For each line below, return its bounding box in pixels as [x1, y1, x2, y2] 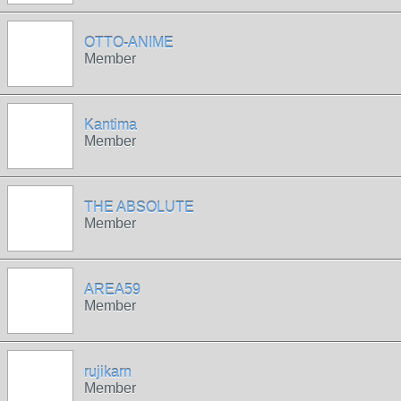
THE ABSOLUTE [84, 200, 194, 215]
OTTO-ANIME [84, 35, 174, 50]
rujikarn [84, 364, 132, 380]
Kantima [84, 117, 137, 132]
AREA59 [84, 282, 141, 297]
